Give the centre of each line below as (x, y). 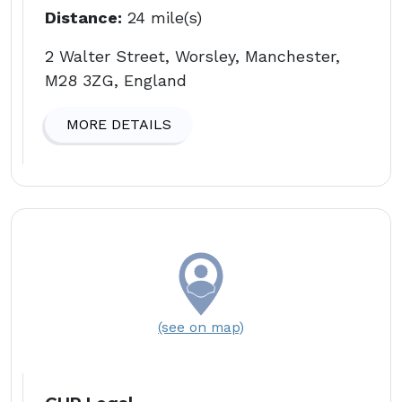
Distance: (83, 17)
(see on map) (201, 327)
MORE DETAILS (119, 124)
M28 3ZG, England (116, 80)
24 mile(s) (162, 17)
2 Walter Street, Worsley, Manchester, (192, 56)
